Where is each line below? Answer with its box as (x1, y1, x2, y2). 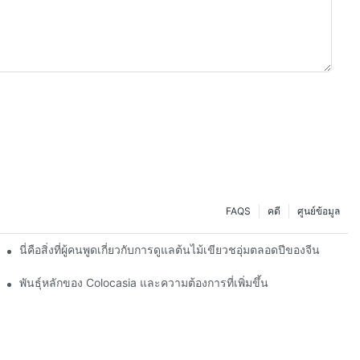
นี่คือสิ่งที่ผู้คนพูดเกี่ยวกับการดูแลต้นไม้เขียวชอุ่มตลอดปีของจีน (19, 243, 321, 257)
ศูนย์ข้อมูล (297, 205, 340, 218)
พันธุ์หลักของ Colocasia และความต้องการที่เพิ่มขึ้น (19, 276, 269, 290)
